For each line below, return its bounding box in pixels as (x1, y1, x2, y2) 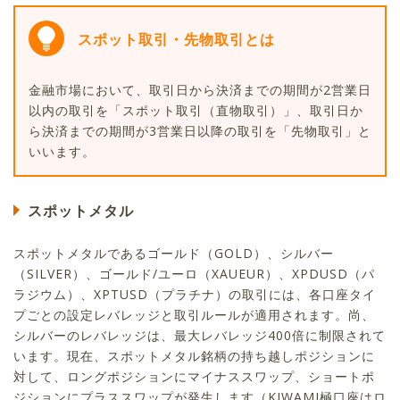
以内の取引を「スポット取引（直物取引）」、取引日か (29, 102, 363, 120)
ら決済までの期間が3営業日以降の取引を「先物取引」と (29, 122, 371, 140)
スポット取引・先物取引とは (78, 29, 275, 50)
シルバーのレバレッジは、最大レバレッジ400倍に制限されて (13, 327, 386, 345)
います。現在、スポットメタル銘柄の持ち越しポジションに (13, 347, 375, 365)
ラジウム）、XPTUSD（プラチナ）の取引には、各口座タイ (13, 286, 376, 304)
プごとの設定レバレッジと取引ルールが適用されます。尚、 (13, 306, 375, 324)
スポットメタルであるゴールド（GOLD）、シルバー (13, 245, 334, 262)
